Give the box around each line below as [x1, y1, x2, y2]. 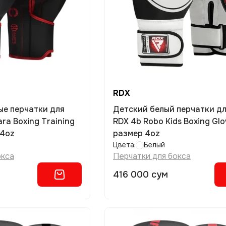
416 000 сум [113, 169, 168, 180]
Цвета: [113, 140, 136, 149]
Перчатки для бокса [113, 151, 191, 161]
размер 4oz [113, 128, 160, 139]
